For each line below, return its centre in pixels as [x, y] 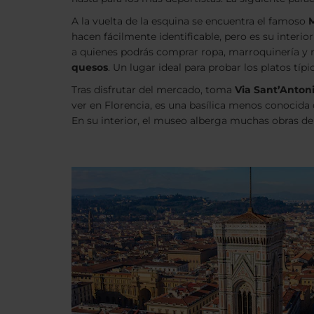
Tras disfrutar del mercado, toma [153, 90]
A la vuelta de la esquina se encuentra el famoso [190, 21]
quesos [90, 67]
